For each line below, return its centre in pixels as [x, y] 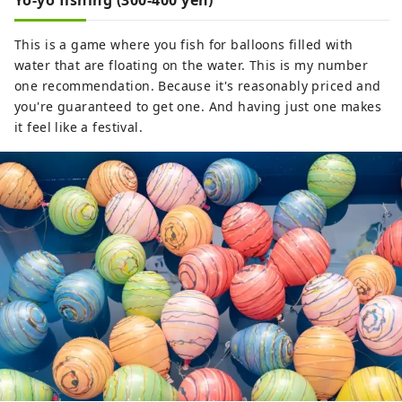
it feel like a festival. [79, 127]
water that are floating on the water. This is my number [192, 66]
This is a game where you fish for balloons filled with [184, 45]
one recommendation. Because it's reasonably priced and [198, 86]
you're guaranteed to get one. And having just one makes [198, 107]
